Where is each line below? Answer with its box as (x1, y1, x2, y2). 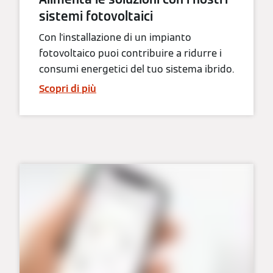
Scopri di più (39, 82, 96, 95)
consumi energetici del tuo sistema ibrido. (39, 62, 234, 76)
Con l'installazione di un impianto (39, 30, 191, 44)
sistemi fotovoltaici (39, 8, 153, 24)
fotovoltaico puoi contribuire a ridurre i (39, 46, 222, 60)
